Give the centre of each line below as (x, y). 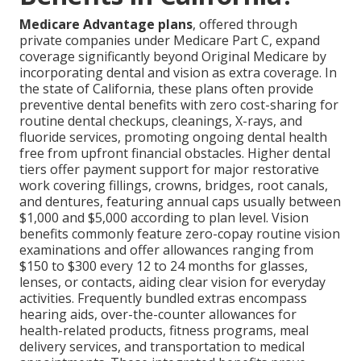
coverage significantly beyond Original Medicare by (173, 57)
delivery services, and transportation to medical (162, 347)
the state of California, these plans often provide (166, 89)
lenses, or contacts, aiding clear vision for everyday (172, 282)
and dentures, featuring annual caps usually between (180, 202)
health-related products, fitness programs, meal (164, 331)
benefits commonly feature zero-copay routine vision (180, 234)
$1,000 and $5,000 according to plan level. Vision (164, 218)
